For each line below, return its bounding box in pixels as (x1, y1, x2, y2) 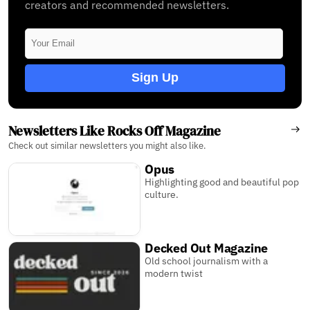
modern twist (145, 266, 203, 280)
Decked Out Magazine (145, 239, 268, 256)
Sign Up (131, 71, 179, 85)
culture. (145, 188, 179, 201)
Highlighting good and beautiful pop (145, 175, 300, 188)
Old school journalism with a (145, 254, 268, 267)
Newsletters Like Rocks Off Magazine (8, 121, 221, 140)
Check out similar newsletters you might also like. (8, 139, 206, 152)
